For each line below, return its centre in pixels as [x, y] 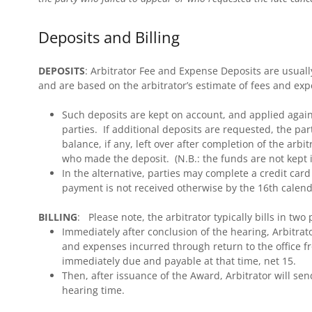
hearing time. [93, 290]
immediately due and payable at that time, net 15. [179, 261]
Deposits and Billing [109, 37]
